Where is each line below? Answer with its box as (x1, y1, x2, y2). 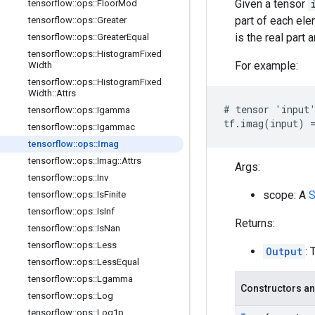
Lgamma (97, 274, 133, 284)
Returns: (235, 217, 275, 230)
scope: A (263, 188, 309, 202)
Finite (104, 189, 126, 200)
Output (266, 245, 302, 258)
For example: (235, 59, 298, 72)
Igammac (97, 122, 135, 132)
